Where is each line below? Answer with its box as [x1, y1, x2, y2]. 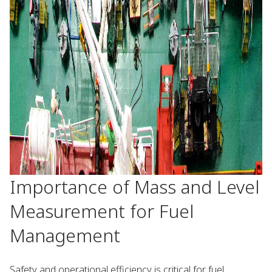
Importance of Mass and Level [10, 174, 259, 199]
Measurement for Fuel [10, 199, 194, 223]
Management [10, 223, 120, 248]
